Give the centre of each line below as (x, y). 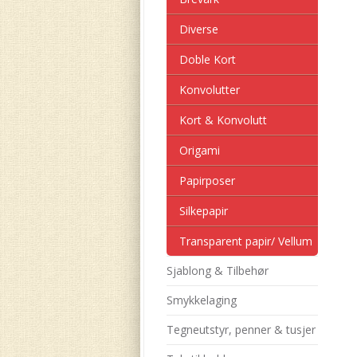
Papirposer (207, 180)
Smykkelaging (201, 300)
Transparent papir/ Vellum (245, 241)
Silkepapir (203, 211)
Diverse (198, 29)
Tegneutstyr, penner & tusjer (241, 330)
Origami (199, 150)
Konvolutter (209, 90)
